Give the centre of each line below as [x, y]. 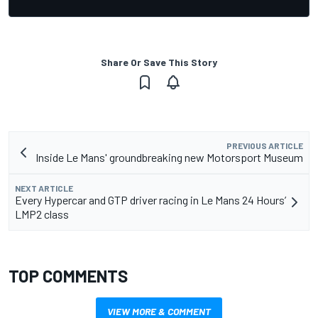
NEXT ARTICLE [44, 188]
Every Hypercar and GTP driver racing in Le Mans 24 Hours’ [150, 200]
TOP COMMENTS [68, 276]
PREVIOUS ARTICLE [265, 146]
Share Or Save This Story [159, 62]
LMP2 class [42, 214]
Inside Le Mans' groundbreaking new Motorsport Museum [169, 158]
